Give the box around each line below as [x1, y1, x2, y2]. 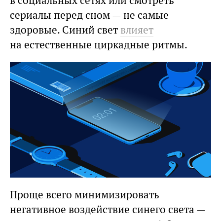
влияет [120, 23, 153, 37]
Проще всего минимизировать [10, 188, 159, 202]
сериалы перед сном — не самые [10, 8, 169, 22]
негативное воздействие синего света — [10, 203, 205, 217]
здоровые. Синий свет [10, 23, 120, 37]
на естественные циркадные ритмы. [10, 37, 187, 51]
